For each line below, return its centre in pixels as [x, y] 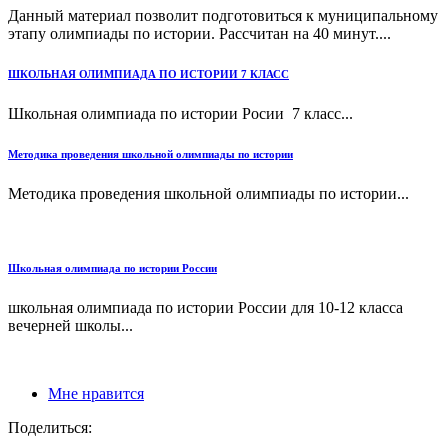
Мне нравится [96, 393]
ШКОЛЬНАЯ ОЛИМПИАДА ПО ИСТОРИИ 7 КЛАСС [148, 73]
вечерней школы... [70, 325]
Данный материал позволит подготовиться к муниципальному [223, 15]
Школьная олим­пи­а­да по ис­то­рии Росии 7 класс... [180, 113]
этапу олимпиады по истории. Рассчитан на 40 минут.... [199, 33]
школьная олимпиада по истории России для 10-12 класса [205, 307]
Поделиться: [50, 427]
